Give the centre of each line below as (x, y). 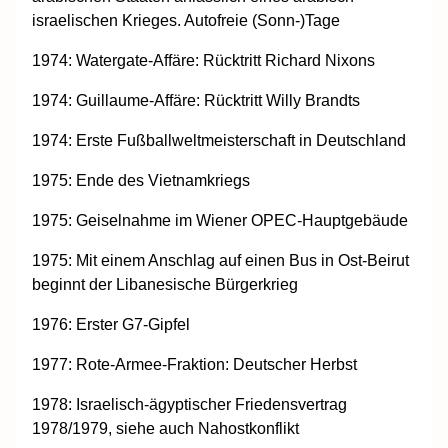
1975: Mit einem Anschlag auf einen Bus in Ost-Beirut (220, 260)
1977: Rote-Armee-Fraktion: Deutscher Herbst (194, 364)
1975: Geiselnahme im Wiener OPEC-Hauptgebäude (220, 220)
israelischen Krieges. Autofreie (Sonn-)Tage (186, 20)
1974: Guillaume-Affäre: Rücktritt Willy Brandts (196, 100)
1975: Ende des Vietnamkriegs (141, 180)
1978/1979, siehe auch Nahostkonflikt (165, 428)
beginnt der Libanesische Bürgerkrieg (165, 284)
